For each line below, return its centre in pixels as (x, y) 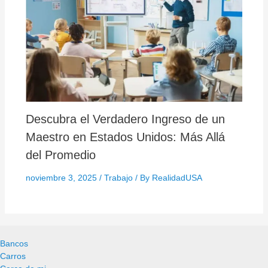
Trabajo (118, 178)
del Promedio (60, 155)
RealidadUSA (177, 178)
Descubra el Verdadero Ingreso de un (125, 119)
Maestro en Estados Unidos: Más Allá (125, 137)
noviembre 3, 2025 (62, 178)
